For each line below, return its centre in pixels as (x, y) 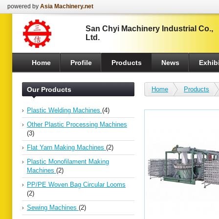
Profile (81, 63)
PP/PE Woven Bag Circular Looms (76, 185)
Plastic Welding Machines (65, 110)
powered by (24, 6)
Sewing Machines (53, 208)
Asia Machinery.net (67, 6)
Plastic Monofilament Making (68, 162)
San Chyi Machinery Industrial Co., (149, 29)
